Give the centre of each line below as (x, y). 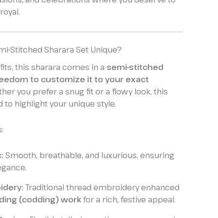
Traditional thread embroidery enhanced (101, 187)
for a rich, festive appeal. (128, 199)
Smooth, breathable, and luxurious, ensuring (89, 155)
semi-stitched (135, 67)
